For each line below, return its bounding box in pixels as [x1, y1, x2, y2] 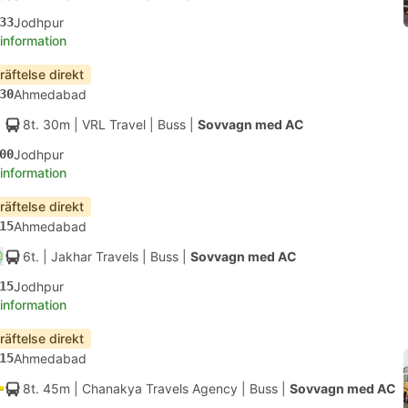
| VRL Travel [70, 117, 146, 132]
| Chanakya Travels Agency [70, 381, 238, 396]
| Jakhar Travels [39, 249, 138, 264]
